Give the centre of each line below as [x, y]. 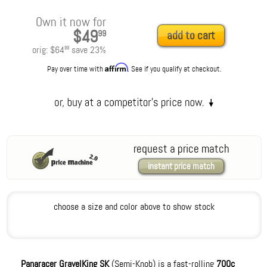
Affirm [116, 68]
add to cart [191, 36]
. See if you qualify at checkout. [174, 69]
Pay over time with [76, 69]
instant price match [181, 167]
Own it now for [71, 22]
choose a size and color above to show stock [134, 207]
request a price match [181, 149]
